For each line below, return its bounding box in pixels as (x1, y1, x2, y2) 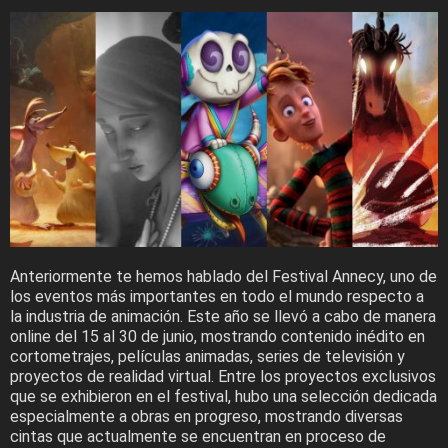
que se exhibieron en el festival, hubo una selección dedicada (10, 387, 437, 407)
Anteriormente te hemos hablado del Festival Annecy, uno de (10, 267, 437, 287)
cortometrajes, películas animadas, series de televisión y (10, 347, 405, 367)
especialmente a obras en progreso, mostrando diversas (10, 407, 403, 427)
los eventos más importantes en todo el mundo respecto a (10, 287, 424, 307)
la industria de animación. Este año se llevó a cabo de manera (10, 307, 436, 327)
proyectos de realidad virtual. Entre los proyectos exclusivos (10, 367, 436, 387)
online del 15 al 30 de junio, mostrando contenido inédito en (10, 327, 425, 347)
